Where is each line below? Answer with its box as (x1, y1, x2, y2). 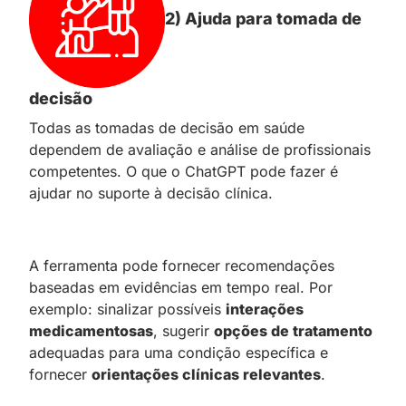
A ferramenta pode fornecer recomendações (29, 256, 334, 275)
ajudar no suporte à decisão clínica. (29, 183, 273, 202)
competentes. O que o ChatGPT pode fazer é (29, 161, 338, 180)
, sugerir (153, 321, 214, 340)
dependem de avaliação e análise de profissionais (29, 140, 371, 159)
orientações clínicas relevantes (92, 364, 321, 383)
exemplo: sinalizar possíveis (29, 299, 226, 318)
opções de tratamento (214, 321, 372, 340)
